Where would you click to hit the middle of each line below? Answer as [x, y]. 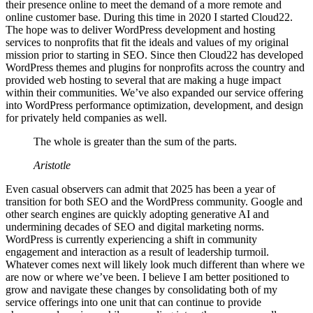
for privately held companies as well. [86, 117]
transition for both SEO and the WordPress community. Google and [154, 201]
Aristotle [52, 165]
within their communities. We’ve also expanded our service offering [154, 92]
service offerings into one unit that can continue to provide [133, 302]
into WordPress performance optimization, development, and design [154, 105]
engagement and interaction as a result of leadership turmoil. [137, 252]
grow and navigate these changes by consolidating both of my [141, 289]
